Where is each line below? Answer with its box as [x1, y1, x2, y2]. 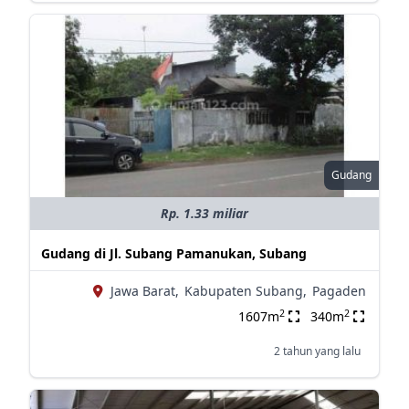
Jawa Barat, [110, 282, 179, 299]
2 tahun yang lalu [273, 343, 361, 359]
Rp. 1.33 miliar [160, 204, 248, 222]
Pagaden [311, 282, 366, 299]
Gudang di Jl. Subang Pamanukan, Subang [40, 245, 307, 262]
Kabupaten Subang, [184, 282, 307, 299]
